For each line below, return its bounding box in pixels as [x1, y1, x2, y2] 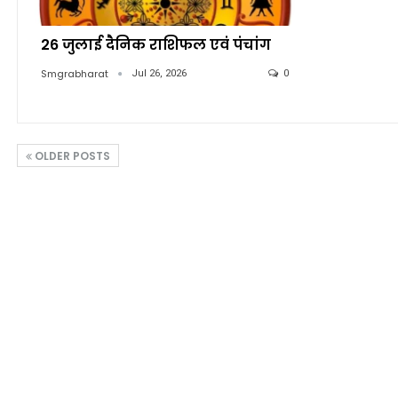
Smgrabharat [41, 66, 111, 81]
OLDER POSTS [32, 147, 110, 163]
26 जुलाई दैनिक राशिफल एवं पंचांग [41, 34, 271, 55]
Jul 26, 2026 [131, 67, 187, 79]
